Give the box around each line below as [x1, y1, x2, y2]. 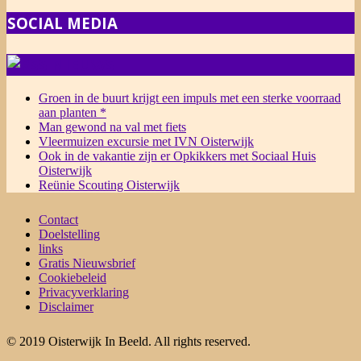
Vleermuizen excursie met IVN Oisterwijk [39, 135, 254, 149]
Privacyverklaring [39, 285, 129, 300]
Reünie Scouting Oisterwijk [39, 178, 180, 193]
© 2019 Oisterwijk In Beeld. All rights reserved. [6, 334, 251, 349]
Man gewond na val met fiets [39, 120, 186, 135]
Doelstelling [39, 227, 100, 242]
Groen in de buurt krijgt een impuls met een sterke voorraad [39, 91, 341, 106]
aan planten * [39, 106, 106, 120]
